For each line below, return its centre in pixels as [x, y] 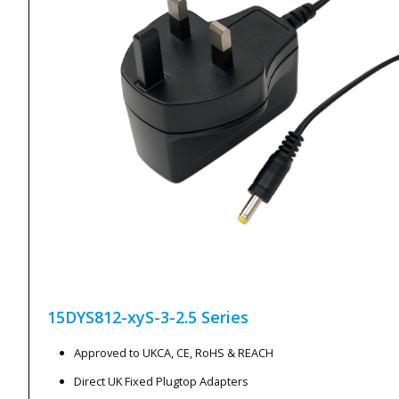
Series [225, 318]
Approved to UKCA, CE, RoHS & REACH [174, 353]
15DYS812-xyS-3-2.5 [122, 318]
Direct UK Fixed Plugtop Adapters [161, 382]
